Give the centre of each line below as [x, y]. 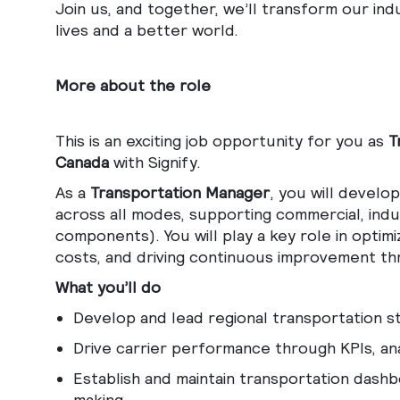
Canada [82, 162]
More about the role [133, 86]
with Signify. [155, 162]
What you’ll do [108, 287]
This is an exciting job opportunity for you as [222, 141]
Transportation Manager [180, 193]
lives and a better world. [149, 30]
